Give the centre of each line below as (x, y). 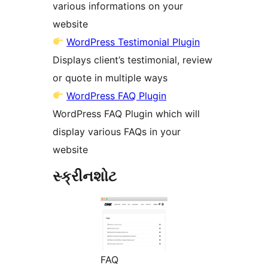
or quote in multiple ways (110, 77)
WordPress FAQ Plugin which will (126, 113)
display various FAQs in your (117, 131)
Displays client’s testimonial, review (133, 60)
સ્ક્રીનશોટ (85, 176)
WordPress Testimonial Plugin (133, 42)
